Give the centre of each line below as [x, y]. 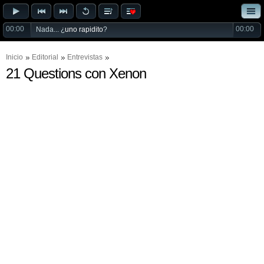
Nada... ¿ [50, 29]
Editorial [45, 57]
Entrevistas [85, 57]
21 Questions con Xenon [76, 74]
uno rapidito [84, 29]
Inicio [14, 57]
